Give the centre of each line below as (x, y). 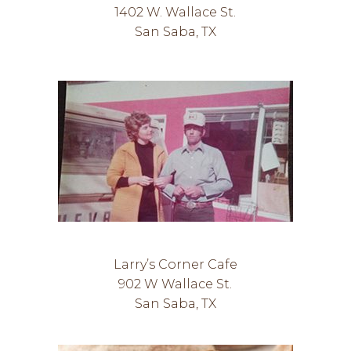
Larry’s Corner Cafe (175, 264)
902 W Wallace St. (175, 284)
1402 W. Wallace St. (175, 12)
